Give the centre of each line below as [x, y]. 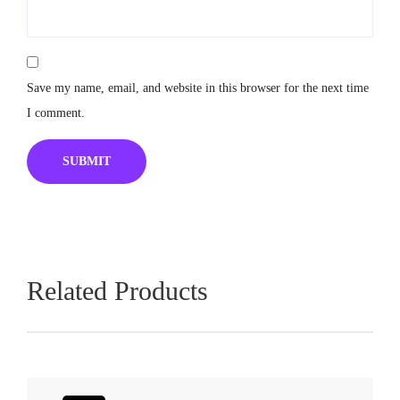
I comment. [56, 113]
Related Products [117, 291]
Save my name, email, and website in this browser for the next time [198, 88]
